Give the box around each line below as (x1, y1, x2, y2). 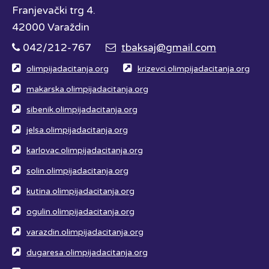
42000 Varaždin (12, 21, 89, 34)
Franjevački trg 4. (12, 4, 95, 17)
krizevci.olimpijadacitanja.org (138, 64, 250, 74)
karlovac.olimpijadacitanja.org (26, 146, 143, 156)
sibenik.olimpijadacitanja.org (26, 105, 138, 115)
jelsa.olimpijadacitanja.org (26, 125, 128, 136)
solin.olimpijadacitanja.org (26, 166, 128, 177)
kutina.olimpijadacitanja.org (26, 187, 134, 197)
